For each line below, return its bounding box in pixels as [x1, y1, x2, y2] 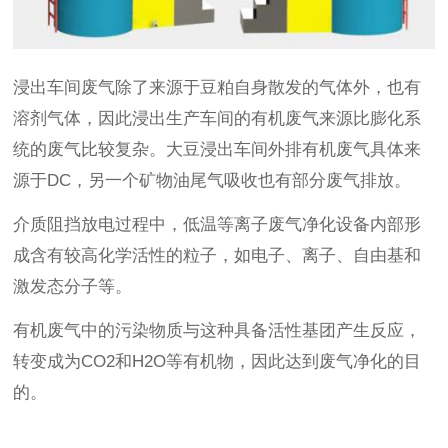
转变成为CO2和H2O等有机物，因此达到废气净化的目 [13, 351, 422, 371]
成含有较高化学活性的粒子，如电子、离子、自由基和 [13, 245, 422, 265]
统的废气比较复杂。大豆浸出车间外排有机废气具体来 [13, 139, 422, 159]
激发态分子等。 [13, 276, 133, 296]
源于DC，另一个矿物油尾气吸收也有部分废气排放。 [13, 170, 412, 190]
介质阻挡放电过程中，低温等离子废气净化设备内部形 [13, 214, 422, 234]
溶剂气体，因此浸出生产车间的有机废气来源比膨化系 [13, 108, 422, 128]
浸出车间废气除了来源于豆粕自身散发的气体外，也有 [13, 77, 422, 97]
